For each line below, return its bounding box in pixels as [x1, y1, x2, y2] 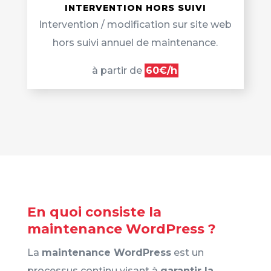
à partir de [92, 64, 145, 76]
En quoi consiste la [27, 203, 162, 220]
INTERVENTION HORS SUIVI [64, 2, 206, 13]
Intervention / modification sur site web [39, 18, 232, 30]
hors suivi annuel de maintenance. [53, 36, 218, 48]
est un [171, 246, 204, 258]
